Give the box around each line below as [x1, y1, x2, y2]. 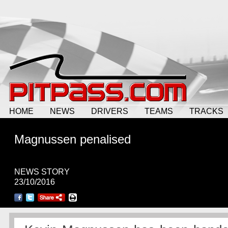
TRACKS [189, 106, 223, 116]
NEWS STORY [14, 167, 70, 176]
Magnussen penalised [14, 132, 131, 146]
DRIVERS [91, 106, 128, 116]
